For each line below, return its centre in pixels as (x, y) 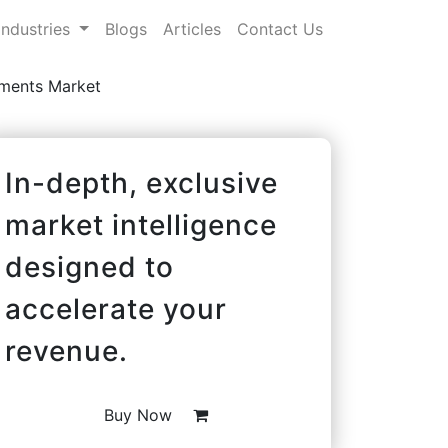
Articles (192, 28)
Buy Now (140, 414)
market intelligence (141, 224)
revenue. (66, 350)
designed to (89, 266)
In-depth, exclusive (141, 182)
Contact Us (280, 28)
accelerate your (116, 308)
